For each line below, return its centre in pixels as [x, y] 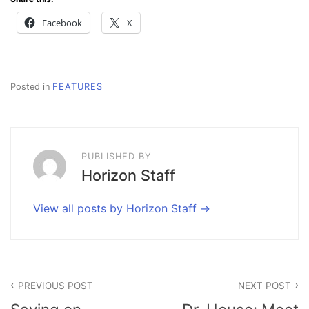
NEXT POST [264, 286]
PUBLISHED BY [117, 156]
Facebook [62, 22]
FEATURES [78, 86]
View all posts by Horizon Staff [117, 209]
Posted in [31, 86]
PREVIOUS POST [56, 286]
